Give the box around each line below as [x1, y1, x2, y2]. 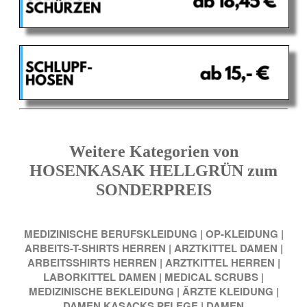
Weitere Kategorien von [69, 143, 238, 161]
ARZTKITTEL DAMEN [173, 240, 278, 256]
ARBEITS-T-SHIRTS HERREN [24, 240, 166, 256]
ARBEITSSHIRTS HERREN [27, 254, 157, 270]
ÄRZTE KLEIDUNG [182, 283, 273, 299]
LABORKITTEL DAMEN [43, 269, 156, 284]
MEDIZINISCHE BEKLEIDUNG [28, 283, 174, 299]
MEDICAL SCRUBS [164, 269, 258, 284]
